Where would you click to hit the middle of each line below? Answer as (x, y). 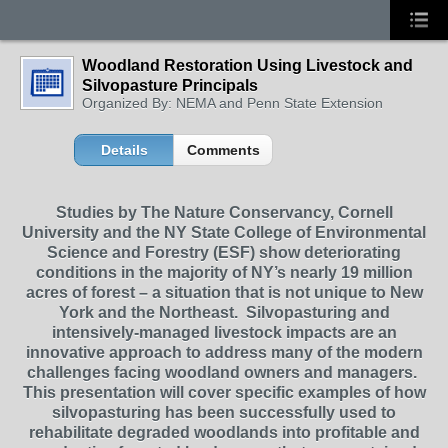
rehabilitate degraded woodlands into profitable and (224, 432)
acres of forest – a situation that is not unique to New (224, 292)
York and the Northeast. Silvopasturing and (224, 312)
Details (124, 150)
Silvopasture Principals (170, 85)
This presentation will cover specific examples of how (224, 392)
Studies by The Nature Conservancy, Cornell (224, 212)
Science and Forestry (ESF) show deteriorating (224, 252)
